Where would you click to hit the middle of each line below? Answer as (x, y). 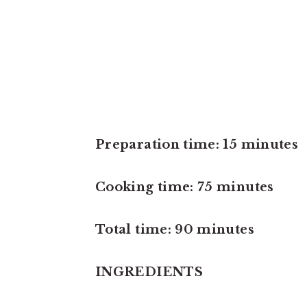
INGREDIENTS (149, 272)
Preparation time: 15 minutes (197, 144)
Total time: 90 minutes (175, 229)
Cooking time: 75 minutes (185, 187)
